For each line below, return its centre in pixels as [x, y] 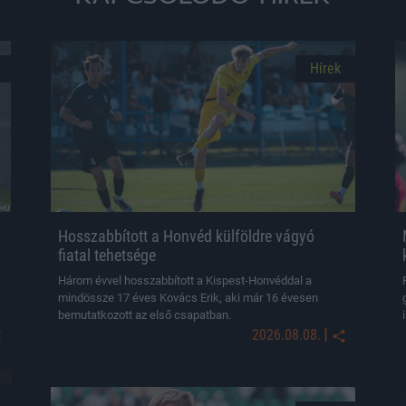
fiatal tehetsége [107, 255]
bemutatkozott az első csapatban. [145, 315]
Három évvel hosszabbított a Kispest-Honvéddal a [185, 280]
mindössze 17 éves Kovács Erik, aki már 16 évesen [188, 298]
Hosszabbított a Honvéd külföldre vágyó [186, 236]
